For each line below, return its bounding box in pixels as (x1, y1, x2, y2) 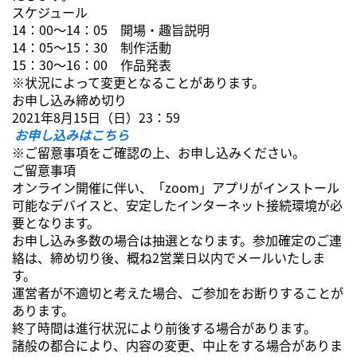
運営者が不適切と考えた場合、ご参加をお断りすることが (12, 283, 343, 302)
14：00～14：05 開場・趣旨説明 (12, 20, 210, 39)
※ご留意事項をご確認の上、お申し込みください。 (12, 143, 305, 162)
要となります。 (12, 213, 100, 232)
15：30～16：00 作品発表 (12, 55, 171, 74)
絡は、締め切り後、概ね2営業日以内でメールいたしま (12, 248, 325, 267)
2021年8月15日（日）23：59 (12, 108, 180, 127)
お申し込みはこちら (14, 125, 129, 144)
